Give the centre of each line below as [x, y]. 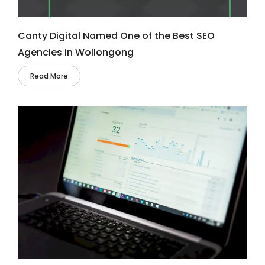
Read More [49, 76]
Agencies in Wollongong [76, 52]
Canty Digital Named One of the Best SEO [116, 35]
